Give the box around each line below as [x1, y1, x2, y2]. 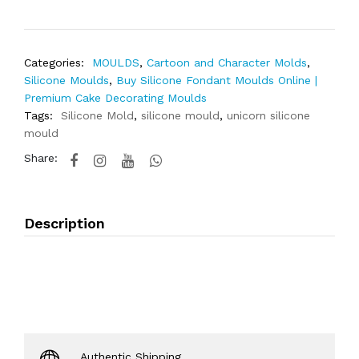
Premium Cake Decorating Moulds [24, 91, 207, 104]
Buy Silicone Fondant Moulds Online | [116, 74, 317, 87]
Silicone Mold [61, 109, 134, 122]
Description [24, 215, 105, 232]
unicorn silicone [227, 109, 310, 122]
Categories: [24, 56, 84, 69]
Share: [24, 151, 58, 164]
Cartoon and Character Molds [147, 56, 307, 69]
